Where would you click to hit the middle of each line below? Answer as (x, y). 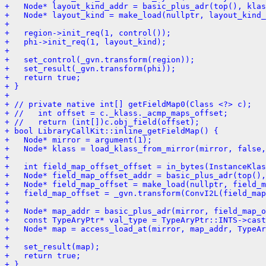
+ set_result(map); (52, 246)
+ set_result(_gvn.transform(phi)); (90, 68)
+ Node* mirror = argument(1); (78, 140)
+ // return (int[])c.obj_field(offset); (102, 122)
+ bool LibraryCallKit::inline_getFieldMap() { (112, 131)
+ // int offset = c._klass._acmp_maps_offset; (116, 113)
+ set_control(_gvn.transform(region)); (100, 59)
